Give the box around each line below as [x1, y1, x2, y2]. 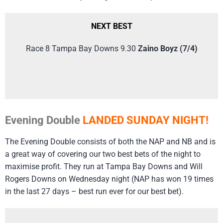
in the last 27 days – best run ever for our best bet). [5, 187, 184, 197]
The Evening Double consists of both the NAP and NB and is [5, 137, 216, 147]
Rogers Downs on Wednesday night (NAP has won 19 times [5, 174, 214, 184]
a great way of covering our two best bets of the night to [5, 149, 201, 159]
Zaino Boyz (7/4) [137, 43, 198, 53]
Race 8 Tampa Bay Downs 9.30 [25, 43, 138, 53]
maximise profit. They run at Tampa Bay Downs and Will [5, 162, 203, 172]
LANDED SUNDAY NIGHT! [83, 113, 209, 127]
